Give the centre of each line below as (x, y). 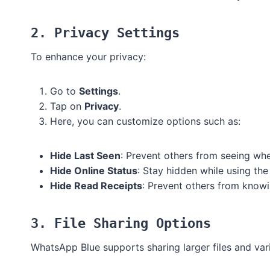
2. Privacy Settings (105, 33)
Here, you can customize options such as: (145, 121)
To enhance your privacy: (88, 57)
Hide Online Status (94, 171)
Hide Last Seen (85, 156)
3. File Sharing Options (121, 224)
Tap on (67, 106)
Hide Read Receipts (96, 186)
